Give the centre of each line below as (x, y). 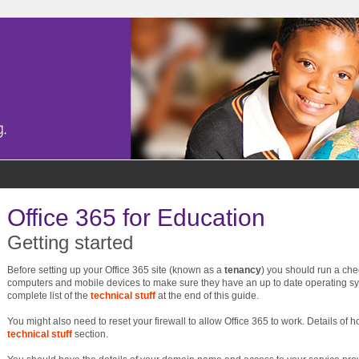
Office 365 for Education (136, 218)
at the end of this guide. (207, 296)
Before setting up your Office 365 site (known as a (116, 270)
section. (90, 334)
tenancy (243, 270)
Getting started (70, 242)
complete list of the (49, 296)
